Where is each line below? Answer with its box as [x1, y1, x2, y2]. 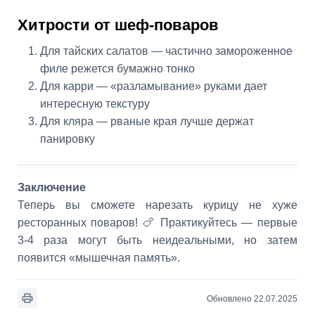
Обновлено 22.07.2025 [206, 294, 297, 304]
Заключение [18, 181, 86, 193]
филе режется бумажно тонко [40, 62, 195, 75]
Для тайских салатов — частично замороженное [40, 44, 292, 57]
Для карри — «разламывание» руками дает [40, 79, 267, 92]
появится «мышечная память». [18, 251, 180, 264]
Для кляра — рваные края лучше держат [40, 115, 254, 127]
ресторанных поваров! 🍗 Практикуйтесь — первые [18, 216, 297, 229]
